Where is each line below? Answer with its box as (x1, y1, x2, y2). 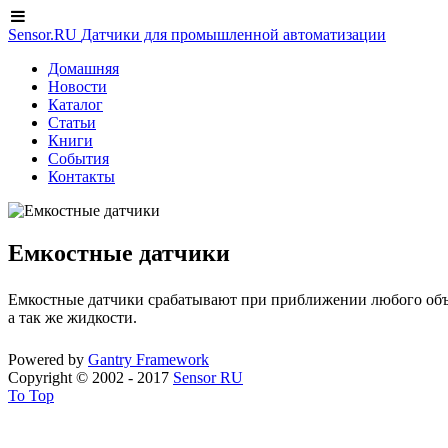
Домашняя (48, 60, 119, 77)
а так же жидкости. (8, 308, 137, 326)
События (48, 150, 109, 167)
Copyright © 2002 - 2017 (8, 368, 173, 386)
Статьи (48, 114, 96, 131)
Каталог (48, 96, 103, 113)
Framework (132, 350, 209, 368)
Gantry (88, 350, 132, 368)
